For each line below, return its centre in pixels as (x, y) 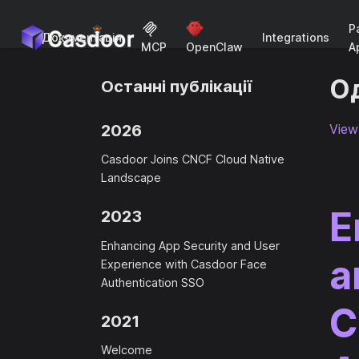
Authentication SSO (153, 282)
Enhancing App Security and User (190, 245)
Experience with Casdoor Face (184, 264)
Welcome (127, 350)
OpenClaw (214, 47)
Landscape (131, 177)
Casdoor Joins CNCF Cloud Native (193, 159)
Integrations (296, 37)
